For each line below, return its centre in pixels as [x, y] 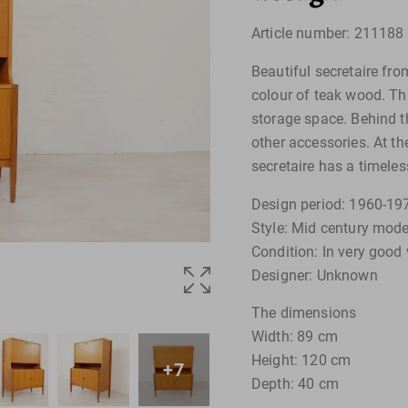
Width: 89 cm [295, 337]
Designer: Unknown [315, 275]
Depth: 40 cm [295, 384]
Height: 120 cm [301, 361]
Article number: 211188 [328, 33]
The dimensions [304, 313]
